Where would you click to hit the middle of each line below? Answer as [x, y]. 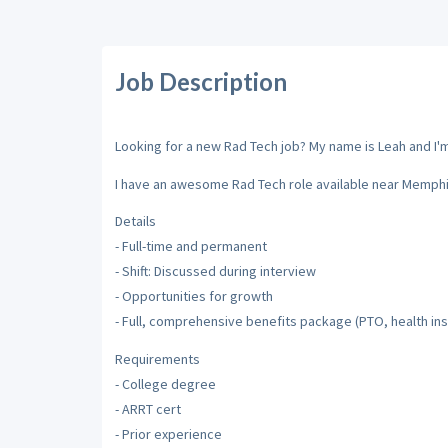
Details [135, 221]
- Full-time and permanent [190, 246]
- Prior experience [168, 433]
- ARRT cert [147, 408]
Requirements [157, 358]
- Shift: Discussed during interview [215, 271]
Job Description [200, 81]
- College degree [165, 383]
